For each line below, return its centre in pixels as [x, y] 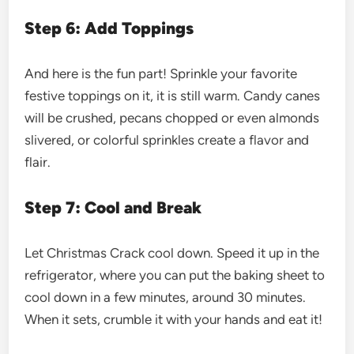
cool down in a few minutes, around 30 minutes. [166, 297]
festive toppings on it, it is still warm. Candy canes [173, 95]
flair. [38, 162]
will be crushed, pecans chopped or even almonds [172, 117]
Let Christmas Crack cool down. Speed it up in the [172, 252]
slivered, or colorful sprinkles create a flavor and [167, 139]
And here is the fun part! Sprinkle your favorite [161, 73]
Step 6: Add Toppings [111, 28]
